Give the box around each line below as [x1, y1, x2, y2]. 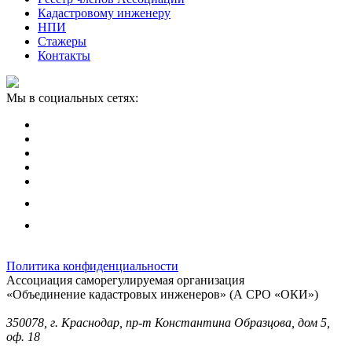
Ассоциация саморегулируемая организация [6, 273, 244, 287]
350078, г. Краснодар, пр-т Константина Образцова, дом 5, [6, 315, 330, 329]
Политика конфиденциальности [6, 258, 178, 273]
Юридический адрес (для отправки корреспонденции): [6, 301, 300, 315]
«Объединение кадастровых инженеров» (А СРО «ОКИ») [6, 287, 318, 301]
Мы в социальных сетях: [6, 90, 138, 104]
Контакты [38, 48, 90, 62]
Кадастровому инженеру [38, 5, 170, 20]
